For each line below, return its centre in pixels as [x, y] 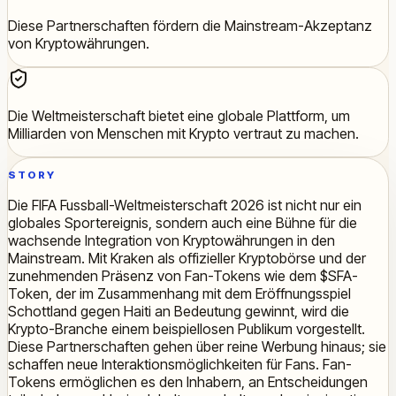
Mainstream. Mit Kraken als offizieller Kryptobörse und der [187, 259]
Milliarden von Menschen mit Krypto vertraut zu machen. [183, 133]
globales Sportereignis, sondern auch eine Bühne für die [183, 223]
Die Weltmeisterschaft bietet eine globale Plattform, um [179, 115]
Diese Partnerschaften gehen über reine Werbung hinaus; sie [197, 347]
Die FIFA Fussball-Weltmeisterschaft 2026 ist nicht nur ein [185, 206]
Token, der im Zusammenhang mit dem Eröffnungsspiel [179, 294]
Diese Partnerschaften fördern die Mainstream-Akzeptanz [190, 25]
